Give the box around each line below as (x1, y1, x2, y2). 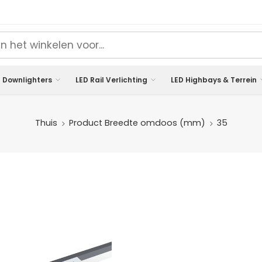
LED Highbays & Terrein (171, 74, 257, 85)
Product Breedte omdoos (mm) (68, 117, 205, 129)
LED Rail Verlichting (75, 74, 147, 85)
